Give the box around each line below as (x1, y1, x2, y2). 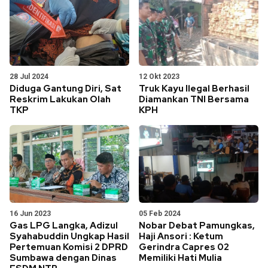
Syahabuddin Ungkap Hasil (10, 230, 129, 242)
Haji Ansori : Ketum (139, 230, 223, 242)
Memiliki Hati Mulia (139, 251, 222, 264)
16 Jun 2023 (10, 209, 51, 218)
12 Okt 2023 (139, 72, 179, 81)
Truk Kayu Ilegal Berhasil (139, 82, 249, 95)
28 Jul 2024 (10, 72, 48, 81)
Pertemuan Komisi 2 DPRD (10, 240, 128, 253)
